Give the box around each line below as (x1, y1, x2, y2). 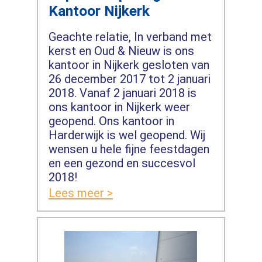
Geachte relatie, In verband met (48, 29, 212, 44)
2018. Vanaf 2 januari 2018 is (48, 85, 196, 100)
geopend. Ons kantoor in (48, 113, 174, 128)
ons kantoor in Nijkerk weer (48, 99, 190, 114)
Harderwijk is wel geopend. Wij (48, 127, 205, 142)
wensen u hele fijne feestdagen (48, 142, 209, 156)
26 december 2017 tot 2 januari (48, 71, 211, 86)
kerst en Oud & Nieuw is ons (48, 43, 194, 58)
